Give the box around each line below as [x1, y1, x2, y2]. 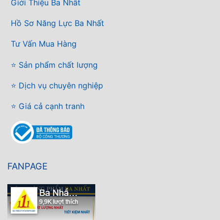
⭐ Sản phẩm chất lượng [11, 59, 98, 70]
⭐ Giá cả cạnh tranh [11, 101, 84, 111]
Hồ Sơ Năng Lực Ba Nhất [11, 18, 104, 28]
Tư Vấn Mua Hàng [11, 39, 77, 49]
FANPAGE [7, 161, 48, 172]
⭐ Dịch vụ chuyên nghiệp [11, 80, 103, 90]
